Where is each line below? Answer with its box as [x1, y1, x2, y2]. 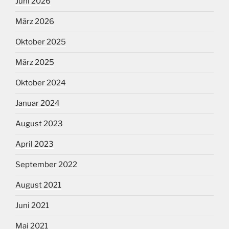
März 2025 [15, 58, 54, 67]
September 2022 [15, 160, 77, 170]
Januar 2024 [15, 99, 60, 108]
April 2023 [15, 140, 54, 149]
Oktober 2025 [15, 37, 66, 47]
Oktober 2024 [15, 78, 66, 88]
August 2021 [15, 180, 61, 190]
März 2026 [15, 17, 54, 27]
